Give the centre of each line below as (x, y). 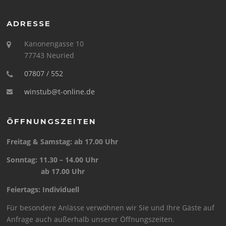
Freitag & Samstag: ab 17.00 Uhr (63, 142)
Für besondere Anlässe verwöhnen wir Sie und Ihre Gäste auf (111, 208)
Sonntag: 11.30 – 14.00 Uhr (53, 160)
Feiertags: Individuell (43, 190)
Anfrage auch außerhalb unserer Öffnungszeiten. (91, 219)
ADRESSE (29, 24)
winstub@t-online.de (60, 92)
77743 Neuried (49, 55)
